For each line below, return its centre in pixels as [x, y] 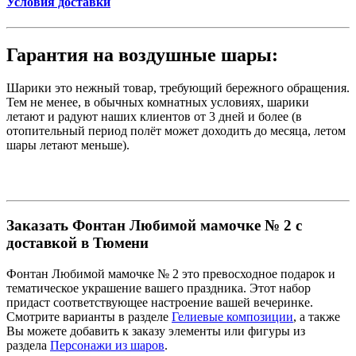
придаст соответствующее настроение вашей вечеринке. [160, 302]
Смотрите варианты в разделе [89, 316]
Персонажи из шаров [107, 345]
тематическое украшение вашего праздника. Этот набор [159, 288]
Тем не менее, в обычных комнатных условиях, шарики [158, 103]
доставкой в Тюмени [77, 243]
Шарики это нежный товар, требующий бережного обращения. [178, 88]
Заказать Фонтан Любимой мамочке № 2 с [154, 226]
